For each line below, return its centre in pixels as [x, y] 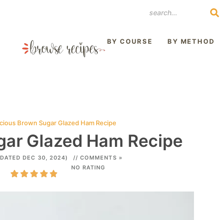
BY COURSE [130, 41]
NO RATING [88, 167]
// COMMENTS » [98, 158]
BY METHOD [191, 41]
